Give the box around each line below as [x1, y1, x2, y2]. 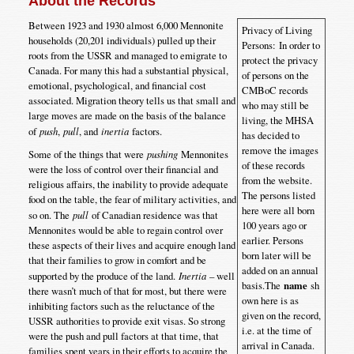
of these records [242, 158, 306, 173]
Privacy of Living [242, 23, 313, 38]
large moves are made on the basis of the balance [28, 108, 226, 123]
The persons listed [242, 188, 316, 203]
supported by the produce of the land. [28, 269, 179, 284]
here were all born [242, 203, 315, 218]
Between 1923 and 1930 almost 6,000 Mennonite [28, 18, 224, 33]
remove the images [242, 143, 319, 158]
